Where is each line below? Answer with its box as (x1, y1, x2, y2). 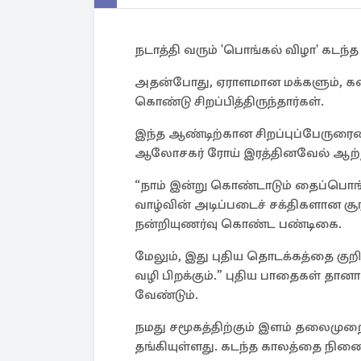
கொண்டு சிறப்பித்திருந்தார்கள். (135, 93, 324, 110)
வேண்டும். (135, 287, 198, 303)
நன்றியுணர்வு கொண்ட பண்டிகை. (135, 216, 345, 232)
